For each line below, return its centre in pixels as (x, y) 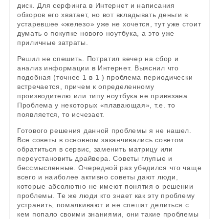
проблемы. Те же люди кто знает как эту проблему (106, 196)
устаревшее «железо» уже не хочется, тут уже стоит (109, 24)
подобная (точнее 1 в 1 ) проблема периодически (105, 77)
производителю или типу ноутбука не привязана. (104, 96)
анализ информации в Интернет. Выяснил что (98, 68)
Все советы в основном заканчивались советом (101, 140)
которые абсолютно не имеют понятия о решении (105, 186)
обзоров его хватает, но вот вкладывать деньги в (103, 15)
